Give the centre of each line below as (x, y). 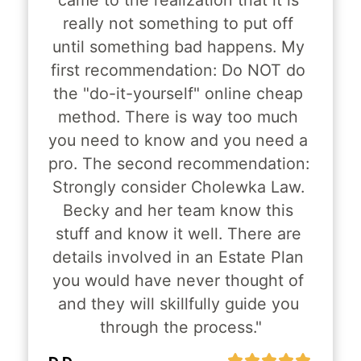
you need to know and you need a (178, 141)
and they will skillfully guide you (178, 304)
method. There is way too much (178, 117)
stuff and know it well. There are (178, 234)
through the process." (180, 328)
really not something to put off (178, 24)
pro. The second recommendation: (178, 164)
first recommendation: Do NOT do (178, 71)
